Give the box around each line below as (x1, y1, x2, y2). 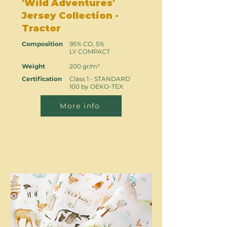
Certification (22, 75, 62, 83)
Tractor (22, 23, 61, 34)
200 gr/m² (69, 62, 100, 70)
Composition (22, 40, 63, 48)
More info (60, 101, 100, 110)
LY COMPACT (69, 48, 110, 55)
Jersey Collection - (22, 10, 119, 21)
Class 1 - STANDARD (69, 75, 130, 83)
